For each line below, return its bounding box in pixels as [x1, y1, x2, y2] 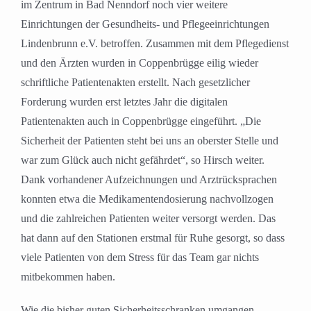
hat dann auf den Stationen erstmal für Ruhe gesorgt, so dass [21, 232, 285, 244]
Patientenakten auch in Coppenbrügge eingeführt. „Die [21, 115, 261, 128]
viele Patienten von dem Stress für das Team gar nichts [21, 251, 259, 264]
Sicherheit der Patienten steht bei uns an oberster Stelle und [21, 135, 278, 147]
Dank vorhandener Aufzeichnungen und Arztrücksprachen [21, 174, 277, 186]
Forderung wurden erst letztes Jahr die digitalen [21, 96, 228, 108]
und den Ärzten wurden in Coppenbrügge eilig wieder [21, 57, 258, 69]
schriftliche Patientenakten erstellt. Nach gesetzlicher [21, 76, 250, 89]
